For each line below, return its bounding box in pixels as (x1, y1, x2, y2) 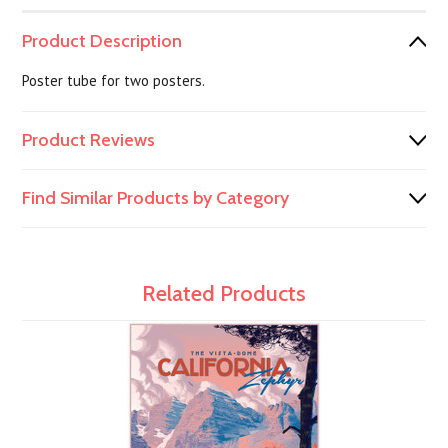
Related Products (142, 280, 306, 307)
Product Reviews (22, 129, 156, 151)
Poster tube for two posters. (22, 71, 206, 90)
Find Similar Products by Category (22, 187, 290, 209)
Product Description (22, 30, 183, 52)
